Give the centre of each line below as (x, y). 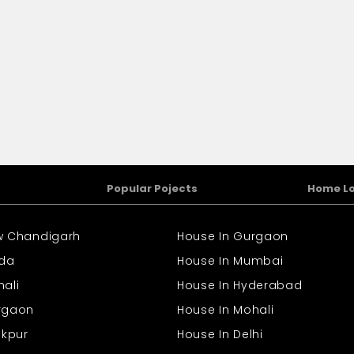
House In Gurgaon (233, 237)
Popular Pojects (153, 189)
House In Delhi (220, 335)
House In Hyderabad (240, 286)
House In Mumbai (230, 261)
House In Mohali (226, 310)
